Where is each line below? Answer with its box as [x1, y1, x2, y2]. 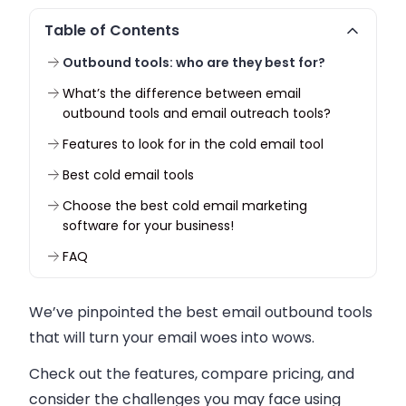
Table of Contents [44, 20, 179, 41]
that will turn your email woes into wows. [29, 327, 314, 348]
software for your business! [63, 217, 234, 235]
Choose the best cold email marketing [63, 197, 307, 215]
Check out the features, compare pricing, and [29, 363, 354, 384]
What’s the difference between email [63, 84, 301, 102]
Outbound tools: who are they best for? [63, 53, 325, 72]
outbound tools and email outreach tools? [63, 104, 331, 122]
